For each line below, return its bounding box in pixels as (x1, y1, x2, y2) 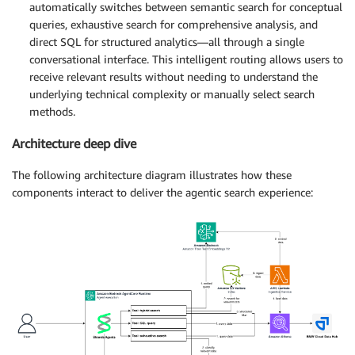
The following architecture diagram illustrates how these (12, 168, 292, 182)
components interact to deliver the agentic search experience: (12, 185, 313, 200)
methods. (29, 104, 75, 118)
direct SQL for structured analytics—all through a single (29, 34, 304, 48)
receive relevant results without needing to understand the (29, 69, 318, 83)
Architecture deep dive (12, 135, 136, 151)
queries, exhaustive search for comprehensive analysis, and (29, 17, 318, 31)
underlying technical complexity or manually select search (29, 86, 315, 101)
